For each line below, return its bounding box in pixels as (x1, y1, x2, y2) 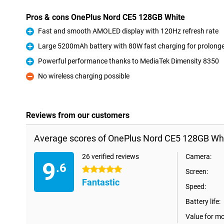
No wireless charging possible (38, 72, 129, 80)
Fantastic (82, 177, 119, 187)
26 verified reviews (82, 152, 139, 160)
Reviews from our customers (26, 110, 129, 120)
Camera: (185, 152, 211, 160)
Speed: (185, 182, 206, 190)
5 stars (82, 165, 103, 173)
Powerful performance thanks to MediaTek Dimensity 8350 (38, 57, 219, 65)
